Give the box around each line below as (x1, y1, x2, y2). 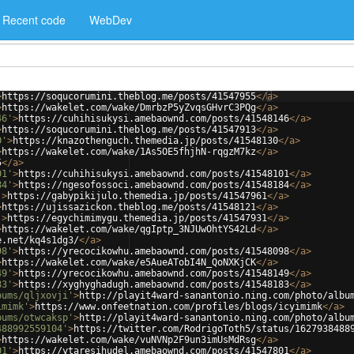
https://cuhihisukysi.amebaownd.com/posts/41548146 (18, 113, 289, 124)
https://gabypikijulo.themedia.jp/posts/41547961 (7, 190, 267, 201)
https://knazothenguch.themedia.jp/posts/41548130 (13, 135, 278, 146)
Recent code (2, 12, 66, 28)
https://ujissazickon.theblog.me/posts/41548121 (2, 201, 256, 213)
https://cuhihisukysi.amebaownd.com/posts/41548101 (18, 168, 289, 179)
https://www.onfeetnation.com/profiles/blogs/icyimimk (35, 301, 322, 312)
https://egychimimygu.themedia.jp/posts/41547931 (7, 213, 267, 224)
